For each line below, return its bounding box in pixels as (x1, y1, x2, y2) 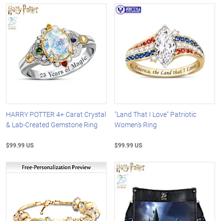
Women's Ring (114, 119, 157, 129)
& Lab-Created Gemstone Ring (6, 119, 98, 129)
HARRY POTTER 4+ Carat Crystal (6, 109, 106, 119)
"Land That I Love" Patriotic (114, 109, 197, 119)
